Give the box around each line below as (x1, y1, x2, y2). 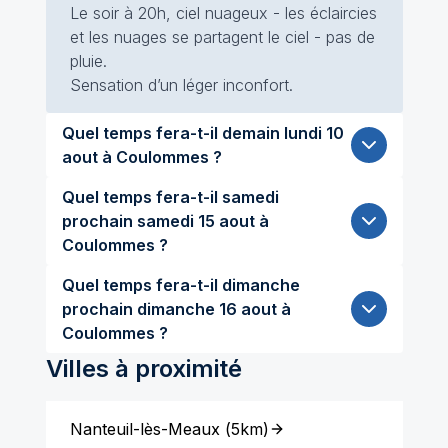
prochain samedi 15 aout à (61, 211, 137, 231)
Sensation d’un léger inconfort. (69, 75, 293, 95)
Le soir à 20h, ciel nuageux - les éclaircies (69, 3, 377, 23)
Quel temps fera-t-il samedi (61, 187, 279, 207)
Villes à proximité (45, 354, 242, 383)
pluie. (69, 51, 107, 71)
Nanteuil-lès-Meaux (69, 419, 220, 439)
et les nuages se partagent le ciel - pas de (69, 27, 375, 47)
